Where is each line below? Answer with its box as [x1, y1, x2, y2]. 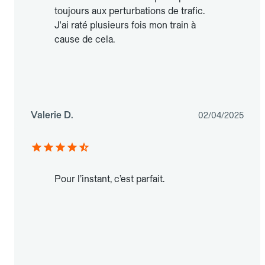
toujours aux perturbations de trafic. [54, 5, 205, 17]
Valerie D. [31, 109, 73, 121]
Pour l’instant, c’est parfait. [54, 173, 164, 185]
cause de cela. [54, 34, 115, 46]
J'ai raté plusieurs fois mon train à [54, 20, 196, 31]
